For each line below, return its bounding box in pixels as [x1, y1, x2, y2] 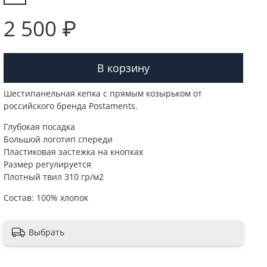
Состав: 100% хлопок [4, 192, 89, 204]
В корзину [97, 60, 150, 75]
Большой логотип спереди [4, 133, 113, 145]
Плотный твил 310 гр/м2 [4, 171, 104, 183]
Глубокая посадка [4, 121, 76, 133]
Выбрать [29, 226, 65, 238]
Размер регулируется [4, 159, 92, 170]
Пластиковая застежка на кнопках [4, 146, 144, 158]
